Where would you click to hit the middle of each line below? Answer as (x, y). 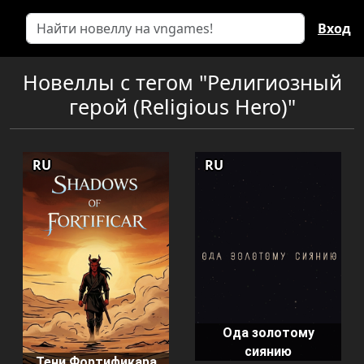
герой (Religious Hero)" (182, 106)
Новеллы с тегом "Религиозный (182, 82)
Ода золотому (268, 333)
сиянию (268, 352)
